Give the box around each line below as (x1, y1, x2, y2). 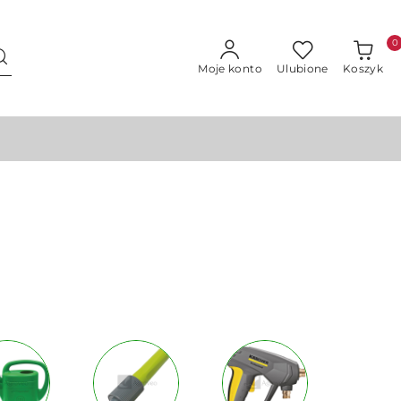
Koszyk (342, 62, 383, 75)
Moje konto (198, 62, 262, 75)
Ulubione (276, 62, 328, 75)
